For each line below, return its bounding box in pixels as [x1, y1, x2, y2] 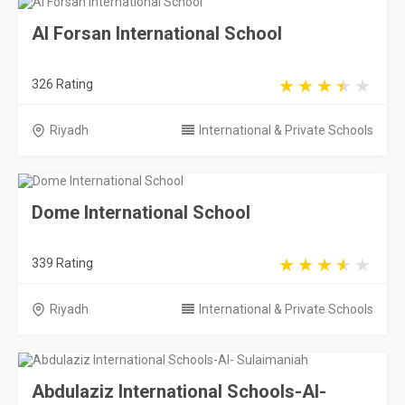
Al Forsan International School [32, 23, 282, 44]
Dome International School [32, 202, 250, 223]
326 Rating [32, 77, 93, 91]
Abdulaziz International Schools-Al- [32, 381, 326, 402]
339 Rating [32, 256, 93, 270]
